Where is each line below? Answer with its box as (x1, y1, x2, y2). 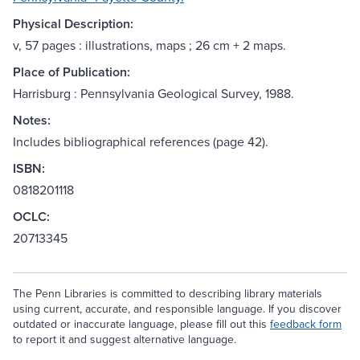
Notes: (13, 111, 51, 130)
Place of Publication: (13, 63, 130, 82)
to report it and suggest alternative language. (13, 331, 236, 348)
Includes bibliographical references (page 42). (13, 133, 268, 151)
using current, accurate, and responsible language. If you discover (13, 301, 342, 317)
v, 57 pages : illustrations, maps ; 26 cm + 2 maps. (13, 36, 286, 55)
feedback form (270, 316, 342, 333)
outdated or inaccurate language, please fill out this (13, 316, 270, 333)
